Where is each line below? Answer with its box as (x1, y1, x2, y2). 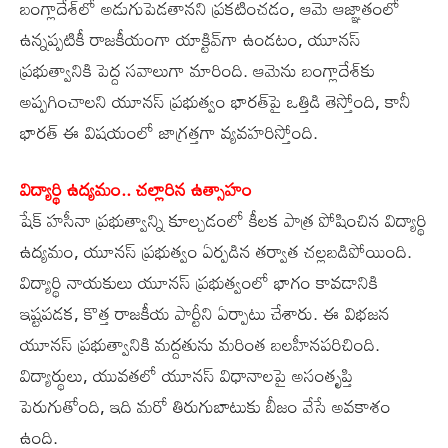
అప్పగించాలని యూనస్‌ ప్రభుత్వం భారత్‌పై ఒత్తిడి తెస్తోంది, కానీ (20, 82, 411, 119)
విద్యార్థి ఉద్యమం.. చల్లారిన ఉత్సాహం (20, 170, 252, 207)
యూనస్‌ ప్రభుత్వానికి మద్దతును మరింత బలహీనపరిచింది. (20, 325, 380, 362)
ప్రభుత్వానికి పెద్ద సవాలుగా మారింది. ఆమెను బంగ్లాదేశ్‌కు (20, 51, 375, 88)
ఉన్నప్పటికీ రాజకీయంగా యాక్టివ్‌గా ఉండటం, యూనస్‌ (20, 20, 361, 57)
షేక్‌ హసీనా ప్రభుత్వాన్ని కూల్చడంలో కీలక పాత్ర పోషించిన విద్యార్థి (20, 201, 427, 238)
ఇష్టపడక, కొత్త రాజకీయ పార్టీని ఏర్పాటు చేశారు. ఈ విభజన (20, 294, 390, 331)
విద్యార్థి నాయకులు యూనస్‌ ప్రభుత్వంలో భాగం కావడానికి (20, 263, 378, 300)
